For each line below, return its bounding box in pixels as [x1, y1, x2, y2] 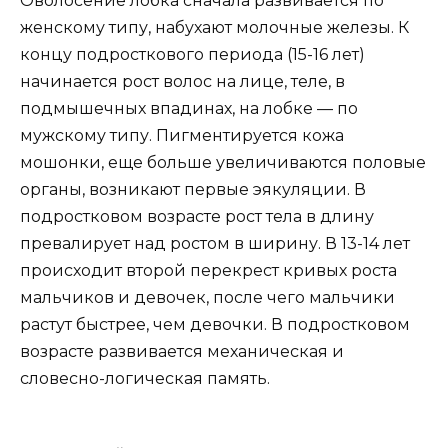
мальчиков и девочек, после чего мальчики [20, 288, 395, 308]
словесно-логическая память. [20, 369, 270, 389]
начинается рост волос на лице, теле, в [20, 72, 345, 92]
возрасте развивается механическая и [20, 342, 344, 362]
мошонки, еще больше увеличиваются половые [20, 153, 426, 173]
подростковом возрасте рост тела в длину [20, 207, 374, 227]
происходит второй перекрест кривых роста [20, 261, 397, 281]
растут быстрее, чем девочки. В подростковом [20, 315, 410, 335]
